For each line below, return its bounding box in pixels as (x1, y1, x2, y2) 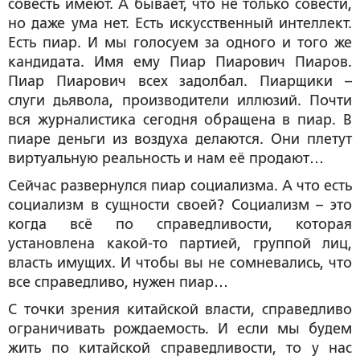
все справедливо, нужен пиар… (8, 273, 228, 290)
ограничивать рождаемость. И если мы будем (8, 320, 352, 337)
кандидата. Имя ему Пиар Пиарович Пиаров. (8, 53, 352, 70)
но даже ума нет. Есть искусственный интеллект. (8, 14, 352, 31)
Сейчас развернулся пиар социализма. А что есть (8, 177, 352, 194)
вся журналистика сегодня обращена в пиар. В (8, 111, 352, 128)
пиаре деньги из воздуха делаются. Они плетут (8, 130, 352, 147)
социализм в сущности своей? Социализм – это (8, 196, 352, 213)
